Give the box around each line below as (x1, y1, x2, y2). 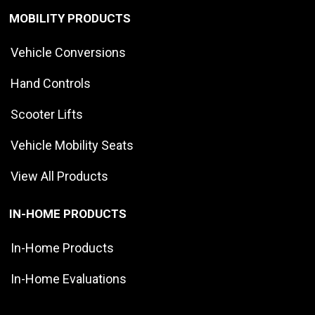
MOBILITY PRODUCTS (9, 11, 131, 25)
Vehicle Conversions (11, 44, 126, 60)
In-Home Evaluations (11, 271, 127, 286)
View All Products (11, 168, 108, 184)
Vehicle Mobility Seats (11, 137, 134, 153)
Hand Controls (11, 75, 91, 91)
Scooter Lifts (11, 106, 83, 122)
